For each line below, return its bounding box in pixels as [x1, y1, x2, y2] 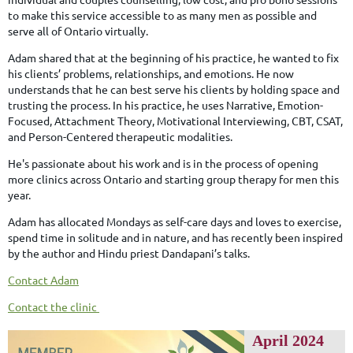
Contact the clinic [8, 299, 99, 314]
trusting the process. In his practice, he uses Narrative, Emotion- [8, 97, 323, 112]
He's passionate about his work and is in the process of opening [8, 155, 318, 170]
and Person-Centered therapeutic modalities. [8, 128, 235, 143]
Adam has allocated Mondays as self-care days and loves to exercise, [8, 214, 341, 229]
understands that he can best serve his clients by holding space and [8, 81, 340, 96]
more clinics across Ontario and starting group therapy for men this [8, 171, 339, 186]
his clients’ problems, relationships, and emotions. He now [8, 65, 294, 80]
